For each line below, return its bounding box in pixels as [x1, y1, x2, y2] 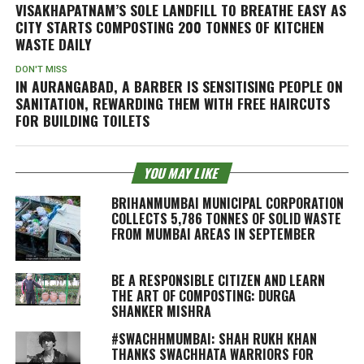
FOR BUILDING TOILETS [15, 110, 149, 132]
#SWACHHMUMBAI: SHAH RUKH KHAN [110, 329, 317, 349]
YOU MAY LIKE [141, 163, 223, 184]
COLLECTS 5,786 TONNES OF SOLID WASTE [110, 209, 341, 229]
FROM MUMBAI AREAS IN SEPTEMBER [110, 224, 315, 245]
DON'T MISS [15, 64, 67, 76]
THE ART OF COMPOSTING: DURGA [110, 286, 296, 306]
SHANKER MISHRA [110, 301, 211, 322]
